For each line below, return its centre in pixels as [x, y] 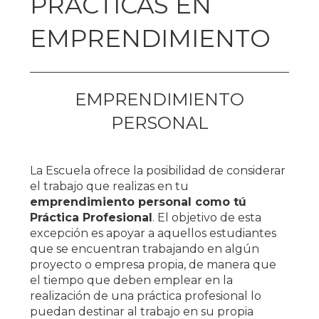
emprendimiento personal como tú [138, 202]
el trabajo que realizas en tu [110, 186]
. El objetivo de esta [207, 218]
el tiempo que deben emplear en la [132, 280]
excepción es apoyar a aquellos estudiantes [153, 233]
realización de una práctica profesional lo [146, 296]
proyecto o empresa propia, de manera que [153, 265]
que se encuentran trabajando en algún [145, 249]
